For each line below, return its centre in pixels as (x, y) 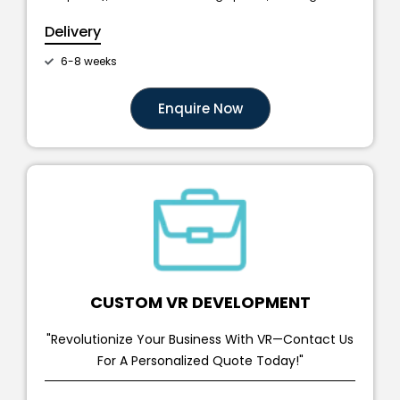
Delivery (73, 32)
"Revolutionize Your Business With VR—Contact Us (200, 339)
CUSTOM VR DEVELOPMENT (200, 302)
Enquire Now (200, 109)
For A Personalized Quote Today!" (200, 360)
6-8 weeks (88, 62)
